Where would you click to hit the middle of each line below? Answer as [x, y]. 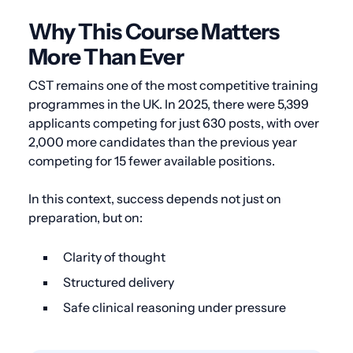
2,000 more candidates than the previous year [163, 141]
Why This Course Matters [154, 31]
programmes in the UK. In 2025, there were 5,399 [169, 104]
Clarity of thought [114, 256]
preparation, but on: [85, 217]
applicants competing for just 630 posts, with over [174, 123]
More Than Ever [106, 56]
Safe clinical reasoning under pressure [175, 307]
